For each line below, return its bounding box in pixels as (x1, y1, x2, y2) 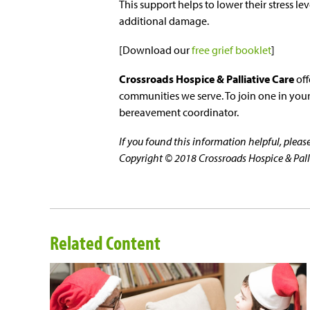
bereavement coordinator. (119, 105, 241, 120)
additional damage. (119, 14, 209, 28)
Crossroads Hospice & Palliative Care (119, 72, 294, 86)
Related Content (50, 230, 161, 255)
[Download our (119, 43, 190, 57)
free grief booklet (190, 43, 271, 57)
